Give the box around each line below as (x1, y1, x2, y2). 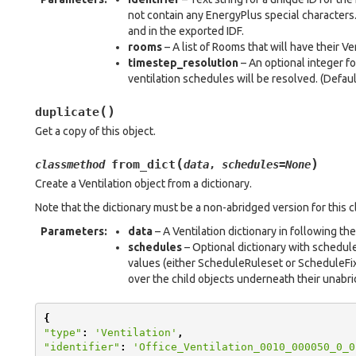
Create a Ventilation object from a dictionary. (35, 177, 252, 190)
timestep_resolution (128, 56, 238, 69)
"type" (43, 326, 82, 339)
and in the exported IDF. (128, 25, 244, 37)
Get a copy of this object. (35, 125, 156, 137)
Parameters (41, 225, 104, 238)
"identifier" (43, 340, 120, 353)
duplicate (35, 105, 99, 119)
